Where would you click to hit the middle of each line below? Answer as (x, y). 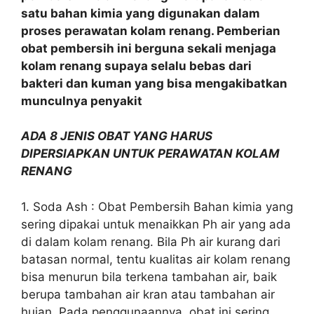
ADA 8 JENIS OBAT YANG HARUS (117, 136)
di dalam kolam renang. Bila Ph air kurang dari (151, 241)
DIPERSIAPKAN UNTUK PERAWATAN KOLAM (150, 154)
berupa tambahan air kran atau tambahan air (148, 294)
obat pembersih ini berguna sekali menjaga (149, 48)
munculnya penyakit (82, 101)
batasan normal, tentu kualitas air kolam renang (156, 259)
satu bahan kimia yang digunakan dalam (141, 13)
